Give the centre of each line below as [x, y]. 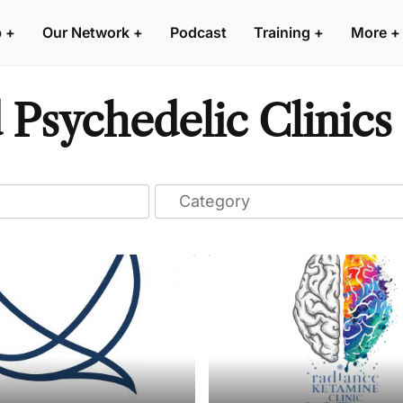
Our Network [86, 32]
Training [282, 32]
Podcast [198, 32]
